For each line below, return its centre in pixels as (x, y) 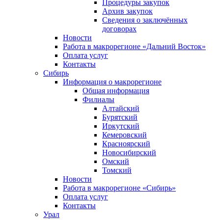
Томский (117, 170)
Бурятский (120, 117)
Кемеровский (124, 135)
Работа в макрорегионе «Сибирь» (119, 188)
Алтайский (121, 108)
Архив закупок (127, 11)
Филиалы (98, 99)
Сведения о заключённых (145, 20)
